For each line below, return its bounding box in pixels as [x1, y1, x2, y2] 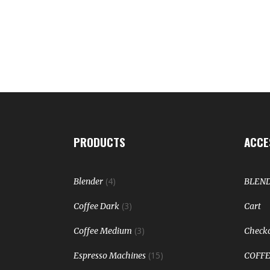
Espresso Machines [74, 250, 146, 261]
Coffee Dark [74, 201, 119, 212]
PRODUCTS [74, 133, 125, 150]
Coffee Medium [74, 225, 132, 236]
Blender [74, 176, 103, 187]
